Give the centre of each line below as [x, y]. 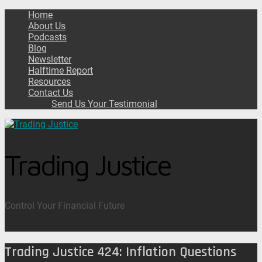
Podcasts [47, 37]
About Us [47, 26]
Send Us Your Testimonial [104, 104]
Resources [49, 82]
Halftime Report [61, 70]
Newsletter [50, 59]
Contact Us [51, 93]
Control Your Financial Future [65, 206]
